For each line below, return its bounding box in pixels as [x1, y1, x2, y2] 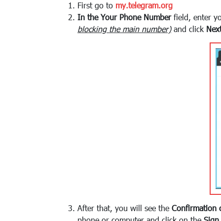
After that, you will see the [77, 202, 172, 213]
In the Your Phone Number [77, 12, 171, 22]
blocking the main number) [77, 24, 171, 34]
